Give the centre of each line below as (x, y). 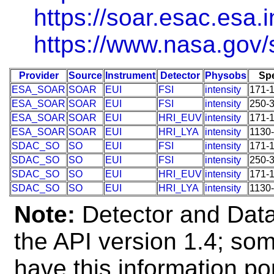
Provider (39, 76)
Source (85, 76)
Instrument (130, 76)
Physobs (226, 76)
